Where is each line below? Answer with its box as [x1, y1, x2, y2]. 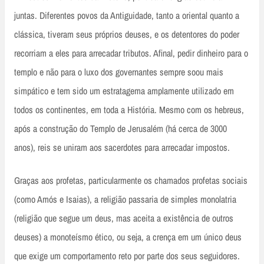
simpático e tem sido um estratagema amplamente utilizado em [14, 84, 234, 98]
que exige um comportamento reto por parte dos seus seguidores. [14, 249, 240, 263]
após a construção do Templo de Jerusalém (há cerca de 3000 [14, 122, 227, 136]
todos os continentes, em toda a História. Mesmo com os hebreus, [14, 103, 244, 117]
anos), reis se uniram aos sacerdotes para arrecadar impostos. [14, 141, 230, 154]
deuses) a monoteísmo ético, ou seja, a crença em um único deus [14, 230, 242, 244]
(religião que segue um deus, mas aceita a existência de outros [14, 212, 233, 225]
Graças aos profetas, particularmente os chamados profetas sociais [14, 174, 247, 187]
